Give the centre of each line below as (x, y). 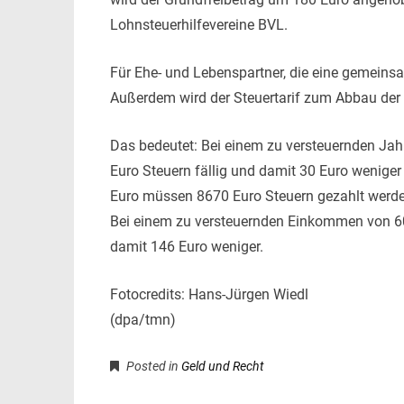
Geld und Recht (223, 366)
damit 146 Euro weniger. (187, 247)
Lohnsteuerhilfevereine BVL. (199, 25)
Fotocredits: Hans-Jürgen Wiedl (209, 294)
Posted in (152, 366)
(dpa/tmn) (143, 320)
